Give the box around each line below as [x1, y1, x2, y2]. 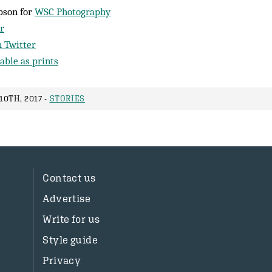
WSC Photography [35, 5, 110, 18]
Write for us [42, 213, 100, 225]
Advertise [42, 192, 91, 205]
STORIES [49, 94, 86, 103]
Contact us [42, 172, 96, 184]
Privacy [42, 254, 81, 267]
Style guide [42, 234, 98, 246]
